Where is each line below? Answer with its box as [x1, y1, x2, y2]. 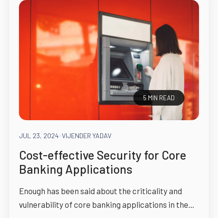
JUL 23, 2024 [18, 131, 59, 140]
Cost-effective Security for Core [18, 147, 186, 162]
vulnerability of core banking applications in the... [18, 199, 194, 209]
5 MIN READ [143, 94, 175, 102]
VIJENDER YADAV [61, 131, 111, 140]
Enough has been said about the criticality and [18, 185, 182, 196]
